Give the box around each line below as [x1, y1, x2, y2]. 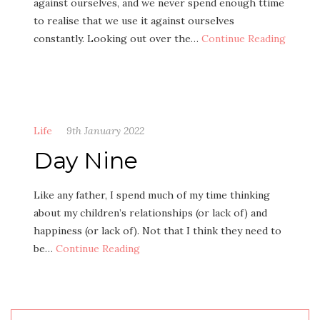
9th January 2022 [66, 124, 144, 137]
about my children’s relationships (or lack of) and [34, 206, 267, 219]
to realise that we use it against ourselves [34, 14, 234, 27]
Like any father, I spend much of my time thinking [34, 189, 270, 201]
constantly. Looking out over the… [34, 32, 201, 45]
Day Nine [34, 146, 138, 174]
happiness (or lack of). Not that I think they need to [34, 224, 281, 237]
